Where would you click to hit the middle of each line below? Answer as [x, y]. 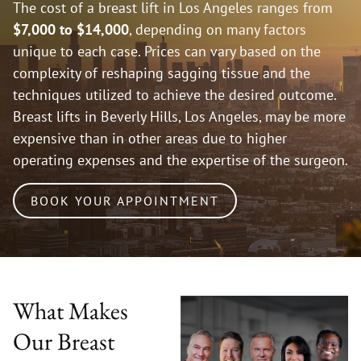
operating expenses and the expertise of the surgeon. [180, 160]
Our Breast [64, 341]
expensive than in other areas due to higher [150, 139]
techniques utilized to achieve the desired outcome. [174, 95]
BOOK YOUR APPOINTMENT [125, 200]
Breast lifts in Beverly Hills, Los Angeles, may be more [179, 117]
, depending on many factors [218, 30]
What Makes [71, 310]
